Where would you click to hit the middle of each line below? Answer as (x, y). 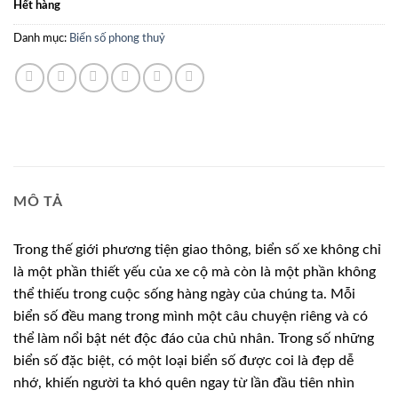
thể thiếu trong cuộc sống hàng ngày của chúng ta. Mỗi (184, 295)
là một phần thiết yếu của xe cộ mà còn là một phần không (195, 272)
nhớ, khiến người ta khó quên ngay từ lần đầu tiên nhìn (184, 383)
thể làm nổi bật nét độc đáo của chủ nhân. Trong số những (194, 339)
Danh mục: (41, 39)
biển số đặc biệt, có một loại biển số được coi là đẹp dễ (183, 361)
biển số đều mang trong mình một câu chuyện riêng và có (191, 317)
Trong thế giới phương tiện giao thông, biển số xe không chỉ (197, 250)
